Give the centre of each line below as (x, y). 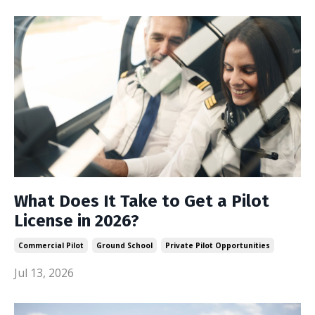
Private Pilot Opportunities (218, 245)
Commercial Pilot (51, 245)
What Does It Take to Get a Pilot (142, 201)
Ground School (124, 245)
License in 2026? (77, 221)
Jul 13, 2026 (44, 273)
